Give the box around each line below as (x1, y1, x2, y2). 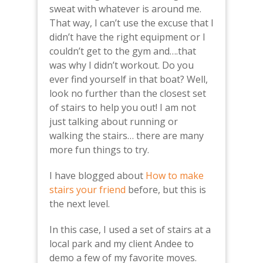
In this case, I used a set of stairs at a (49, 223, 211, 237)
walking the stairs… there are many (49, 129, 204, 143)
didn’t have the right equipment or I (49, 31, 205, 44)
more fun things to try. (49, 143, 151, 157)
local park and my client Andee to (49, 237, 194, 251)
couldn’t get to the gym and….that (49, 45, 196, 58)
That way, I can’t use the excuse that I (49, 16, 214, 30)
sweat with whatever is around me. (49, 2, 201, 16)
